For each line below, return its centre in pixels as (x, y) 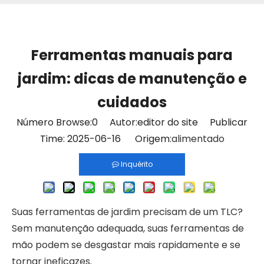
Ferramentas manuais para (132, 55)
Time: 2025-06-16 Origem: (105, 139)
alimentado (198, 139)
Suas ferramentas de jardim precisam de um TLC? (127, 212)
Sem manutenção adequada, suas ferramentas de (128, 228)
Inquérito (136, 164)
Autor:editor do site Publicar (173, 122)
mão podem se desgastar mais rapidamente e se (126, 245)
